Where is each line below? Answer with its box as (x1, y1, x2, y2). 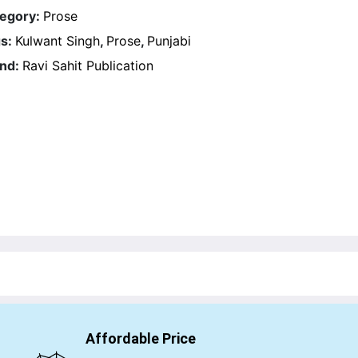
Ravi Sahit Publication (22, 57, 153, 74)
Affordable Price (85, 329, 196, 347)
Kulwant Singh (14, 32, 100, 49)
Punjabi (146, 32, 191, 49)
